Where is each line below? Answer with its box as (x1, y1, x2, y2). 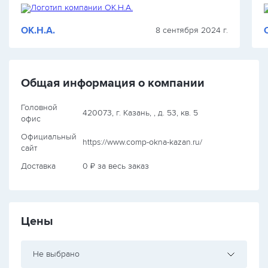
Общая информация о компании (21, 76, 205, 90)
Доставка (21, 161, 56, 171)
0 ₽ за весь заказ (83, 161, 149, 171)
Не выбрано (33, 249, 80, 259)
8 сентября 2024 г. (155, 25, 228, 35)
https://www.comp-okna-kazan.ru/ (83, 137, 202, 147)
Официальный (21, 132, 77, 142)
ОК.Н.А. (21, 25, 55, 36)
